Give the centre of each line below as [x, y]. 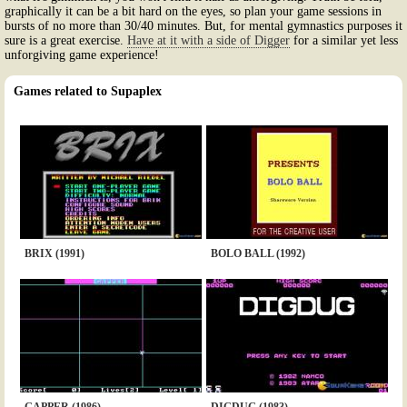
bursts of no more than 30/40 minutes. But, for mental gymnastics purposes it [203, 25]
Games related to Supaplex [88, 91]
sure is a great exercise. [66, 40]
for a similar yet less [344, 40]
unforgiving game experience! [82, 55]
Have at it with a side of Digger [208, 40]
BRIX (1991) [54, 253]
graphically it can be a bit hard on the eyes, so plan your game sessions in [193, 11]
